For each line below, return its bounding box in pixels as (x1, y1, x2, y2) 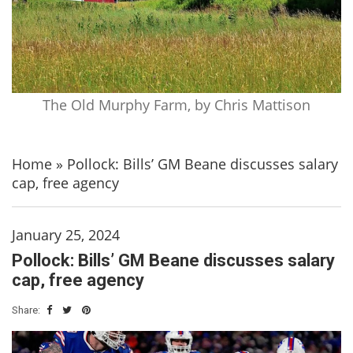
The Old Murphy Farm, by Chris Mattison (43, 95, 310, 114)
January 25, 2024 (12, 225, 120, 244)
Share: (12, 303, 43, 316)
